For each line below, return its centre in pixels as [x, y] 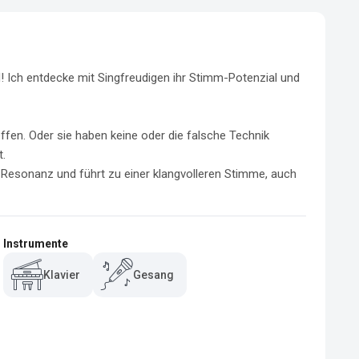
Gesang [153, 274]
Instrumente [36, 243]
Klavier [62, 274]
